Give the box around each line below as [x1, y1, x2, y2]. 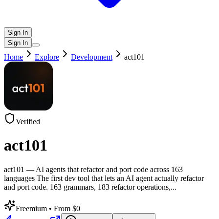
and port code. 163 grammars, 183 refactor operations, [4, 182, 171, 191]
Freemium [16, 204, 49, 213]
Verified [16, 117, 40, 126]
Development [71, 53, 112, 61]
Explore [35, 53, 59, 61]
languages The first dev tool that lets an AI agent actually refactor [4, 174, 204, 182]
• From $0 [49, 204, 80, 213]
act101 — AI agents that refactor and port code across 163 [4, 165, 183, 174]
